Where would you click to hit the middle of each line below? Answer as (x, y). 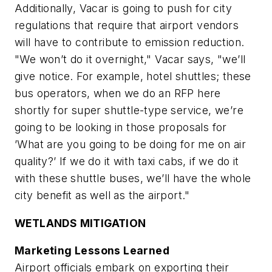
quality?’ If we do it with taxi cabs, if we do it (127, 161)
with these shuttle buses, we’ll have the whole (133, 178)
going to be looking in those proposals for (121, 127)
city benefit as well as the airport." (102, 195)
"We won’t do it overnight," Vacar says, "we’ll (130, 59)
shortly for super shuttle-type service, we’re (129, 110)
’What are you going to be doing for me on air (130, 144)
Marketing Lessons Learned (92, 251)
